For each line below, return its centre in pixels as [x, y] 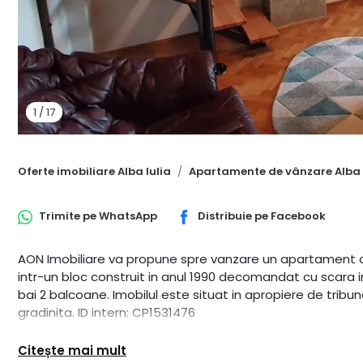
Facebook [298, 216]
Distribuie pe [234, 216]
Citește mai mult [72, 351]
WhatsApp [128, 216]
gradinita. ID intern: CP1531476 [107, 312]
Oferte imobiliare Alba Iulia [94, 172]
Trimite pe [69, 216]
